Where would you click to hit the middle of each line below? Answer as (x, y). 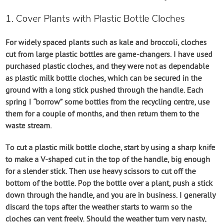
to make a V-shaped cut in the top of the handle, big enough (108, 160)
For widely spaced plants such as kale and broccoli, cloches (106, 43)
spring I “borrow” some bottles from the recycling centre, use (108, 102)
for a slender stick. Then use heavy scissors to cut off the (101, 172)
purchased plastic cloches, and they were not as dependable (108, 67)
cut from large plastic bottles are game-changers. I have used (109, 55)
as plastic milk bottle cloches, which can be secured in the (104, 79)
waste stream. (29, 126)
